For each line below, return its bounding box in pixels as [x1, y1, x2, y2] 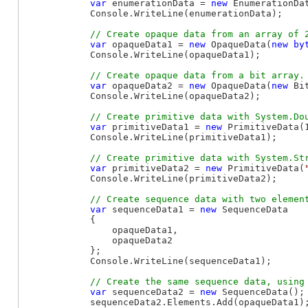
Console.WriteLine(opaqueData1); [24, 49, 261, 60]
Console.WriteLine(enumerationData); [24, 8, 283, 19]
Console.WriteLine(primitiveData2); [24, 173, 277, 184]
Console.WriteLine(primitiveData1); [24, 131, 277, 142]
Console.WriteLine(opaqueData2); [24, 90, 261, 101]
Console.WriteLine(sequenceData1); [24, 255, 272, 266]
